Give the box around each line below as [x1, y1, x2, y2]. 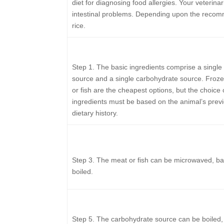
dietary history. [71, 109, 118, 117]
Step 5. [71, 215, 94, 223]
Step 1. [71, 63, 94, 71]
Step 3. [71, 156, 94, 164]
